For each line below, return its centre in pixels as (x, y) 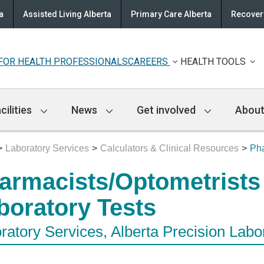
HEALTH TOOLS (214, 61)
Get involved (167, 110)
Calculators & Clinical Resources (169, 148)
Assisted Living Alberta (67, 14)
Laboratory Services (47, 148)
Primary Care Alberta (171, 14)
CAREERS (149, 61)
